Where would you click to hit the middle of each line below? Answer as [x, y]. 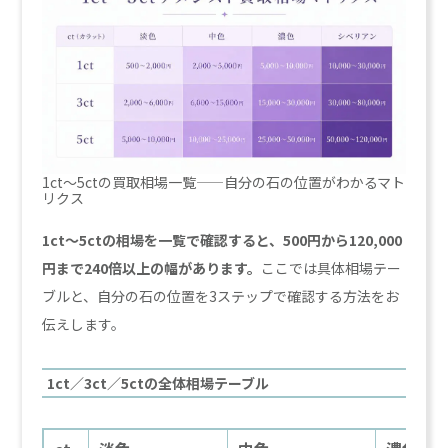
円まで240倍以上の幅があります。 [152, 268]
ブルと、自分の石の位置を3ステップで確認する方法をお [221, 296]
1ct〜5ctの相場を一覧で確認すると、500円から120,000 [222, 240]
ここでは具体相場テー [331, 268]
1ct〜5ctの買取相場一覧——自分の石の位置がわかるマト [224, 182]
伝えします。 [84, 324]
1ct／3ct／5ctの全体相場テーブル [158, 383]
